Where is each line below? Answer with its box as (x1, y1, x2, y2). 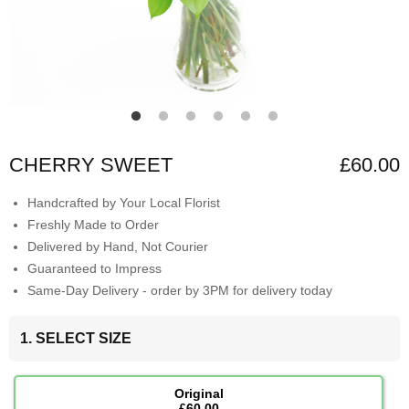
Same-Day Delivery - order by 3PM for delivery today (27, 283, 332, 299)
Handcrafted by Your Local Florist (27, 195, 220, 211)
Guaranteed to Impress (27, 261, 162, 277)
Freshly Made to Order (27, 217, 159, 233)
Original (173, 386, 224, 402)
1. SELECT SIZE (20, 330, 131, 347)
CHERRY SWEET (9, 153, 173, 177)
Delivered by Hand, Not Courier (27, 239, 208, 255)
